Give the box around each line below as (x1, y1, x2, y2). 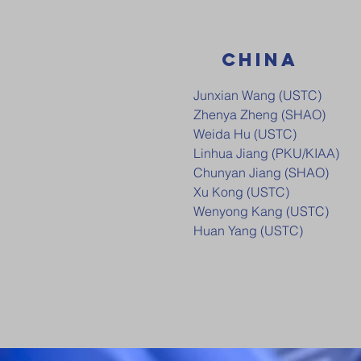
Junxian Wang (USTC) (193, 87, 322, 103)
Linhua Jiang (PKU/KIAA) (193, 145, 339, 161)
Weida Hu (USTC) (193, 126, 297, 142)
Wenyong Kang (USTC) (193, 203, 332, 219)
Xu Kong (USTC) (193, 184, 289, 200)
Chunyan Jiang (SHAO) (193, 164, 329, 180)
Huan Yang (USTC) (193, 222, 303, 239)
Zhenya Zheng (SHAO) (193, 106, 326, 122)
